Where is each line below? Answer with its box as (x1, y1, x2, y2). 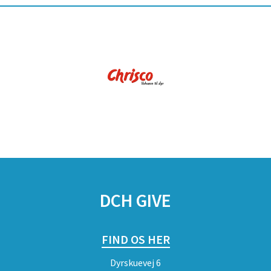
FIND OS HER (101, 232, 170, 247)
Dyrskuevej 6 (110, 256, 161, 269)
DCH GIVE (100, 189, 171, 212)
